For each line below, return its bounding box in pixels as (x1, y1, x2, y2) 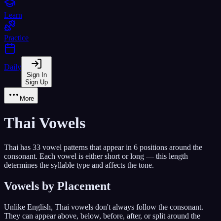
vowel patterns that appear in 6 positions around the (40, 143, 202, 151)
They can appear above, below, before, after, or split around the (4, 211, 200, 220)
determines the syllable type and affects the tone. (4, 160, 154, 169)
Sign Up (25, 78, 48, 86)
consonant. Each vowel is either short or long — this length (4, 151, 188, 160)
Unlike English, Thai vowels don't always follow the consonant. (4, 202, 203, 211)
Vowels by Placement (4, 179, 110, 192)
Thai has (4, 143, 33, 151)
